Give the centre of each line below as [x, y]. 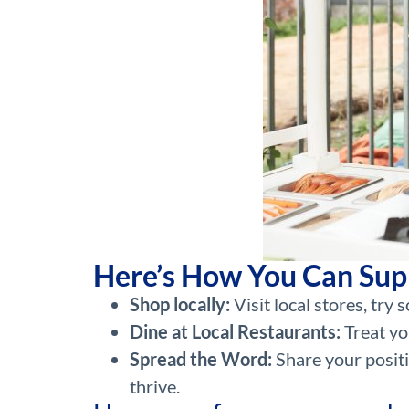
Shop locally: [180, 304]
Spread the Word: [201, 359]
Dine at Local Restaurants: [235, 332]
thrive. [155, 387]
